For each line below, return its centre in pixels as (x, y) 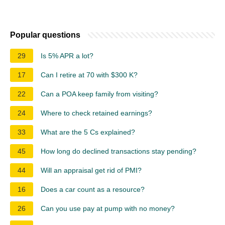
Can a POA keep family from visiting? (99, 94)
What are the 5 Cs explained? (88, 132)
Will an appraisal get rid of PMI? (91, 170)
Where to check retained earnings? (96, 113)
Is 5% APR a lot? (67, 55)
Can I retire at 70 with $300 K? (89, 75)
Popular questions (45, 35)
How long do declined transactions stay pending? (119, 151)
